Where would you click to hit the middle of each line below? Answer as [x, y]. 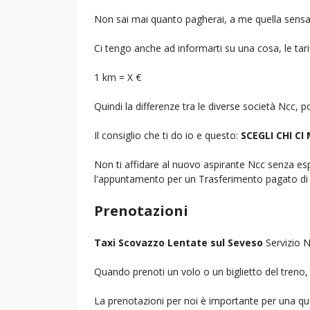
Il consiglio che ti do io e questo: [167, 135]
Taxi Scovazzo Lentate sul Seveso [179, 242]
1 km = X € [118, 77]
